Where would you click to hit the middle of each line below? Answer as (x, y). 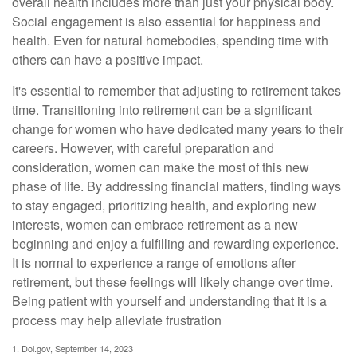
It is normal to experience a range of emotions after (154, 263)
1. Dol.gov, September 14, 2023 (73, 348)
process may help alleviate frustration (117, 320)
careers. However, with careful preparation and (143, 148)
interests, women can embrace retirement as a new (155, 224)
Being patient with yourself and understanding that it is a (169, 301)
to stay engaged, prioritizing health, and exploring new (164, 205)
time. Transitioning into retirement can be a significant (162, 110)
